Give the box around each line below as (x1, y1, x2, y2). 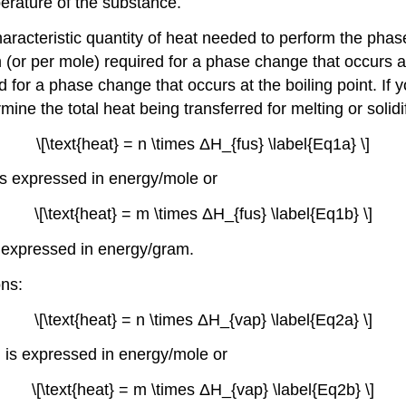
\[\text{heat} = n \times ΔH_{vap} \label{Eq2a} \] (34, 310, 372, 329)
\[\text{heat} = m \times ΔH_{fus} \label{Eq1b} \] (34, 205, 372, 224)
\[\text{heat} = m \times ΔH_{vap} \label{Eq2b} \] (32, 381, 374, 400)
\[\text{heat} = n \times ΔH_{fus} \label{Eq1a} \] (36, 134, 370, 153)
